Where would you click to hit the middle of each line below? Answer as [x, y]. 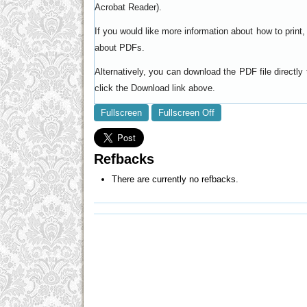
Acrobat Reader [125, 7]
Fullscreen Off [186, 112]
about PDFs [118, 48]
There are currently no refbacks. [175, 180]
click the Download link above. [155, 88]
